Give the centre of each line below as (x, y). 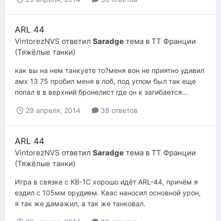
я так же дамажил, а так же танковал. (80, 203)
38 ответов (118, 110)
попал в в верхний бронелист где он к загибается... (101, 92)
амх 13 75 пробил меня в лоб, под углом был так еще (105, 81)
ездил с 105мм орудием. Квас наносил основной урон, (108, 192)
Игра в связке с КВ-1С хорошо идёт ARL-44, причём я (106, 182)
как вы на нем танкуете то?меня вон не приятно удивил (110, 71)
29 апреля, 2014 (53, 110)
